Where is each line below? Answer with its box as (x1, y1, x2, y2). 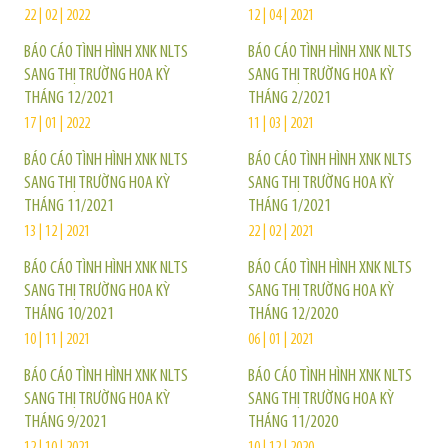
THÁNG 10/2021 (24, 304, 114, 324)
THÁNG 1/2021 (248, 196, 331, 216)
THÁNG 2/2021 (248, 88, 331, 108)
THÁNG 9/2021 (24, 412, 107, 432)
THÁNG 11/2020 (248, 412, 338, 432)
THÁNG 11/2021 (24, 196, 114, 216)
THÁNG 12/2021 (24, 88, 114, 108)
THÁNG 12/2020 (248, 304, 338, 324)
